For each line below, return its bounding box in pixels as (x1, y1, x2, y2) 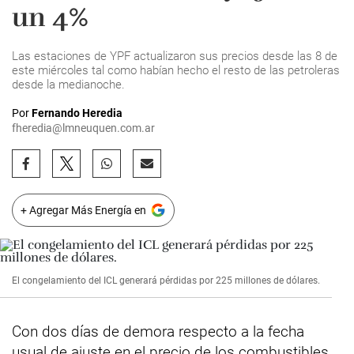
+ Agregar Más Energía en (21, 204, 146, 217)
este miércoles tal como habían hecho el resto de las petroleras (12, 63, 340, 77)
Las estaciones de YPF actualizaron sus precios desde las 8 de (12, 49, 337, 63)
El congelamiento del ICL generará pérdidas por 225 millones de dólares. (12, 275, 320, 286)
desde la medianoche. (12, 77, 125, 92)
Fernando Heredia (32, 107, 122, 119)
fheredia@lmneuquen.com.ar (12, 122, 155, 134)
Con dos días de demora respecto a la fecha (12, 322, 304, 341)
